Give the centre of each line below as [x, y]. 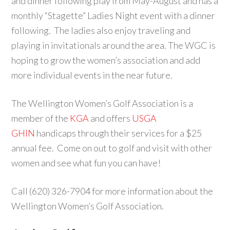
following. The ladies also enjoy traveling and [101, 30]
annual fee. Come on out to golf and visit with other [112, 148]
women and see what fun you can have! [86, 163]
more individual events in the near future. [92, 75]
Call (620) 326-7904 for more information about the [112, 191]
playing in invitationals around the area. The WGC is [114, 45]
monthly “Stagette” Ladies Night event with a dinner [113, 15]
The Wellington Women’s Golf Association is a [102, 103]
